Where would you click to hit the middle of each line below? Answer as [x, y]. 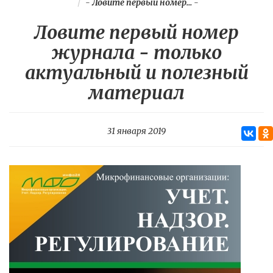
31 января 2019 [136, 131]
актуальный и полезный [136, 73]
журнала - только [136, 52]
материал [136, 93]
